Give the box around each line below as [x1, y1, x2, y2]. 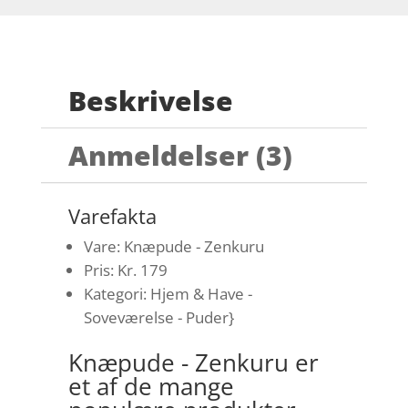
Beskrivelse [67, 82, 233, 120]
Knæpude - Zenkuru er [67, 346, 319, 380]
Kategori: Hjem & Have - [83, 283, 252, 305]
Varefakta [67, 202, 157, 230]
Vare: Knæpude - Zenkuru [83, 236, 264, 258]
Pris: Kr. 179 [83, 260, 168, 281]
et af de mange [67, 370, 234, 403]
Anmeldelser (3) [67, 137, 292, 175]
